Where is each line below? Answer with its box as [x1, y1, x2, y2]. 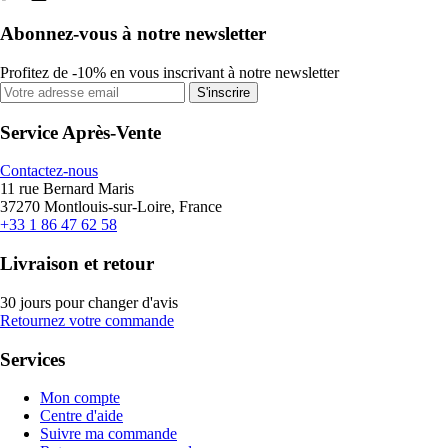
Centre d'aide [40, 407, 123, 425]
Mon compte [40, 389, 120, 407]
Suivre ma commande [40, 425, 177, 443]
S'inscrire [197, 85, 250, 100]
